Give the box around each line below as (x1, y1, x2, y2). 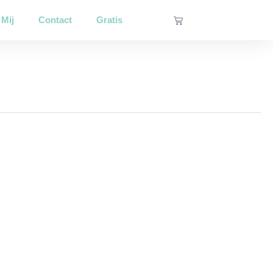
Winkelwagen (172, 14, 230, 25)
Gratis (96, 15, 122, 25)
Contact (38, 15, 72, 25)
